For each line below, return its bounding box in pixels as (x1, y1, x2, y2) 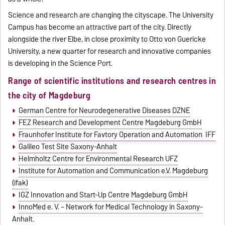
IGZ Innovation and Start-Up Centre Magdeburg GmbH (18, 189, 188, 201)
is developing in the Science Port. (8, 57, 113, 69)
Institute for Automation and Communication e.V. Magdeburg (18, 165, 208, 177)
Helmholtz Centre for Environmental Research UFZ (18, 153, 178, 165)
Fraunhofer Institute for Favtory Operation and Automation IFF (18, 129, 215, 141)
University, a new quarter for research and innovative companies (8, 45, 211, 57)
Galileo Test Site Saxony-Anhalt (18, 141, 117, 153)
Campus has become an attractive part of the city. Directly (8, 21, 192, 33)
